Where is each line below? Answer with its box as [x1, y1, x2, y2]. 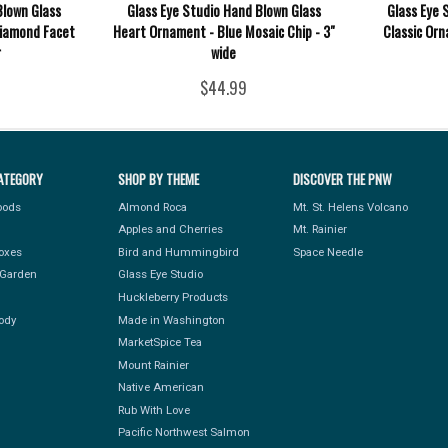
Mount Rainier [117, 357, 189, 372]
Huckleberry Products [117, 289, 228, 304]
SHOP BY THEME [117, 169, 199, 190]
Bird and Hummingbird [117, 244, 239, 259]
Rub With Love [117, 402, 190, 417]
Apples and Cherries [117, 222, 223, 237]
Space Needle [292, 244, 363, 259]
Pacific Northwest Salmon [117, 425, 250, 440]
